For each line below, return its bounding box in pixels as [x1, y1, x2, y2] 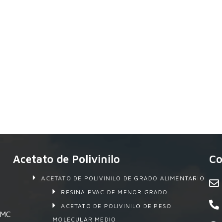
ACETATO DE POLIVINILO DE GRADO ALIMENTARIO [41, 174, 205, 182]
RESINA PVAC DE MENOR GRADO [61, 188, 168, 196]
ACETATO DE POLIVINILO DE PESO [61, 202, 172, 210]
